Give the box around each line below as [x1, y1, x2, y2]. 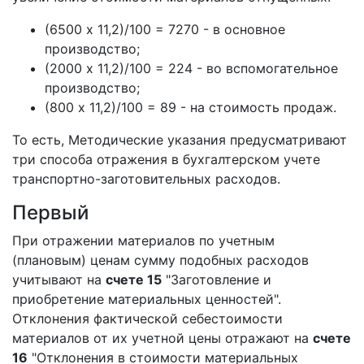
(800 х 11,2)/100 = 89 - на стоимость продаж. [45, 99, 336, 115]
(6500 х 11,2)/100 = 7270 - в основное [45, 21, 285, 37]
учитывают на [12, 271, 106, 288]
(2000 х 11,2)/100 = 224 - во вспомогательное [45, 60, 338, 76]
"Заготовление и [162, 271, 271, 288]
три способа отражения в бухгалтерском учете [12, 151, 320, 167]
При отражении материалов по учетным [12, 232, 275, 249]
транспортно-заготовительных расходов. [12, 171, 280, 187]
